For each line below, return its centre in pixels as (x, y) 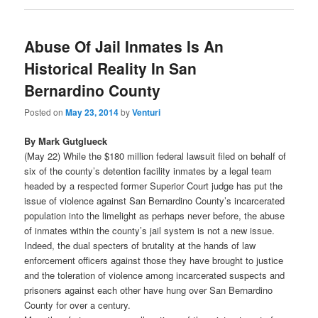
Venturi (147, 113)
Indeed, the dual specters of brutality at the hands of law (140, 246)
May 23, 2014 (92, 113)
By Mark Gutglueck (66, 141)
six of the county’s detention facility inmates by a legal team (148, 171)
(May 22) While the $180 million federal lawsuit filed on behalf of (155, 156)
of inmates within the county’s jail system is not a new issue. (150, 231)
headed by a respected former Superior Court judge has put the (154, 186)
